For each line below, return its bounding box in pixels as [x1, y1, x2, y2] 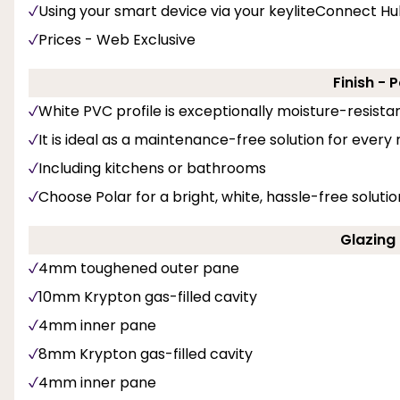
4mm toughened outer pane [38, 257, 239, 279]
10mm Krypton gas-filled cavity [38, 286, 257, 307]
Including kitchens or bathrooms [38, 157, 266, 179]
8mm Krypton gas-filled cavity [38, 343, 253, 364]
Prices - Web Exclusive [38, 29, 196, 50]
